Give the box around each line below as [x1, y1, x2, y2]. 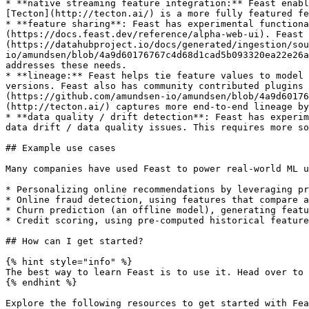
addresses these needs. [6, 60, 127, 70]
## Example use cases [6, 143, 116, 153]
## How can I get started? [6, 236, 143, 246]
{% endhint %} [6, 277, 77, 288]
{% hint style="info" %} [6, 257, 132, 267]
